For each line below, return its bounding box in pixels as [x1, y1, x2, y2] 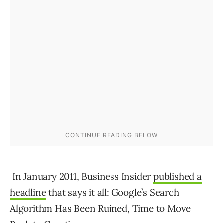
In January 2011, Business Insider [12, 170, 154, 183]
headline [10, 186, 46, 199]
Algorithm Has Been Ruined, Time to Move [10, 202, 191, 215]
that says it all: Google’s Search [46, 186, 179, 199]
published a [153, 170, 202, 183]
